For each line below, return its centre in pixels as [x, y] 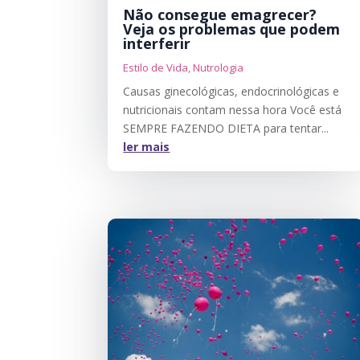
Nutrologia [219, 68]
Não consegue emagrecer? [220, 15]
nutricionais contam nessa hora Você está [233, 110]
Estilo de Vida [156, 68]
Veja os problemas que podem [232, 29]
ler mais [147, 147]
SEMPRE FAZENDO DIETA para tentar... [226, 129]
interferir [157, 44]
